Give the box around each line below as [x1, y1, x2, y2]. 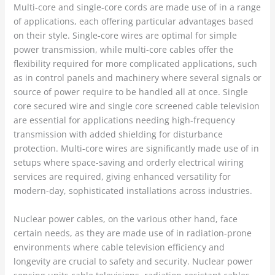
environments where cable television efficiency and [13, 241, 225, 254]
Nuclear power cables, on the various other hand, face [13, 213, 238, 225]
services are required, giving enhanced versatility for [13, 171, 231, 183]
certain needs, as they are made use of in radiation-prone [13, 227, 252, 239]
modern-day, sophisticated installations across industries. [13, 185, 252, 197]
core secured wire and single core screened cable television [13, 100, 260, 112]
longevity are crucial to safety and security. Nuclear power [13, 255, 253, 268]
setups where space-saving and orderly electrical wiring [13, 157, 244, 169]
